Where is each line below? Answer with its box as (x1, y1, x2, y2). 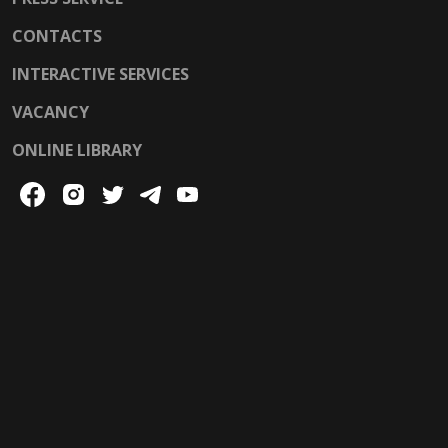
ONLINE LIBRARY (12, 139, 142, 161)
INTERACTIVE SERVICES (12, 63, 189, 85)
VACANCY (12, 101, 89, 123)
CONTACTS (12, 25, 102, 47)
